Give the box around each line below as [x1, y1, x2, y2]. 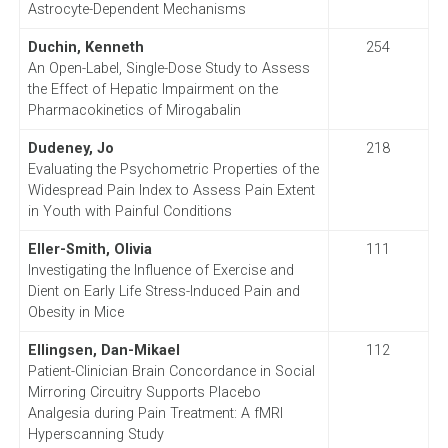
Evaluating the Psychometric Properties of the [27, 160, 319, 178]
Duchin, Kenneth [27, 38, 144, 56]
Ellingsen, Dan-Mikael [27, 341, 180, 359]
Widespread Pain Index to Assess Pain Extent [27, 181, 315, 199]
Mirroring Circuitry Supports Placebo [27, 383, 261, 401]
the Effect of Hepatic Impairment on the [27, 80, 278, 98]
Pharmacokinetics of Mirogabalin [27, 101, 241, 119]
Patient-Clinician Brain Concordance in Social [27, 362, 315, 380]
